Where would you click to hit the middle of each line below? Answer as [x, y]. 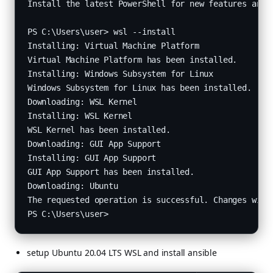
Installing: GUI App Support [92, 158]
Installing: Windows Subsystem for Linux [121, 74]
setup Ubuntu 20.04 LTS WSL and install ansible [122, 253]
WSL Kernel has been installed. [99, 130]
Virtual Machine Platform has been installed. [133, 60]
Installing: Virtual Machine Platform [113, 46]
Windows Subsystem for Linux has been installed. [140, 88]
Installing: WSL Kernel [80, 116]
